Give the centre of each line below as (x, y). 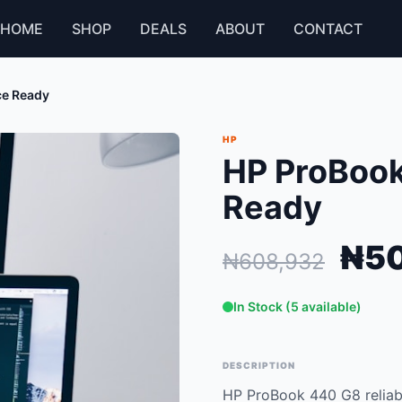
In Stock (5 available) (297, 306)
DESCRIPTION (259, 365)
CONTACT (328, 29)
